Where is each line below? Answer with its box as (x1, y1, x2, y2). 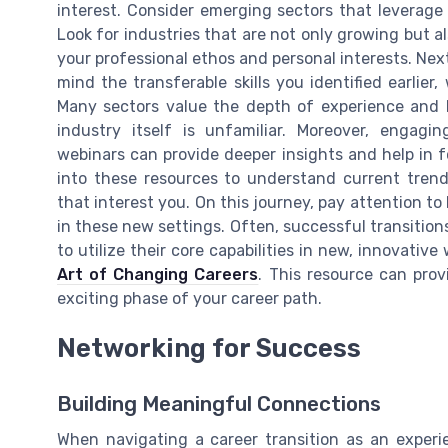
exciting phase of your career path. (57, 288, 322, 308)
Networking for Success (57, 333, 361, 364)
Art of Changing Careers (57, 264, 259, 284)
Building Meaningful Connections (57, 392, 381, 417)
